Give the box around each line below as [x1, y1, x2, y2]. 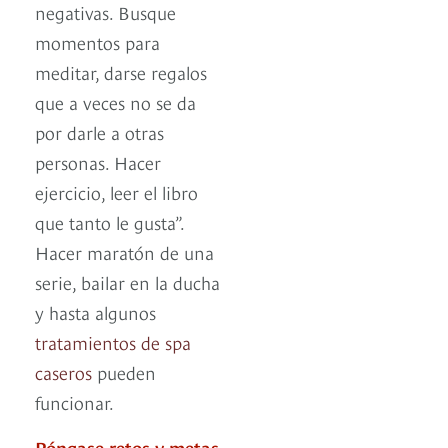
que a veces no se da [35, 89, 196, 115]
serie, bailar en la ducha [35, 269, 220, 295]
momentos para [35, 29, 160, 55]
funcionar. [35, 389, 114, 415]
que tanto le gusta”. [35, 209, 184, 235]
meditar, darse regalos [35, 59, 207, 85]
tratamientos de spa [35, 329, 191, 355]
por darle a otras [35, 119, 164, 145]
